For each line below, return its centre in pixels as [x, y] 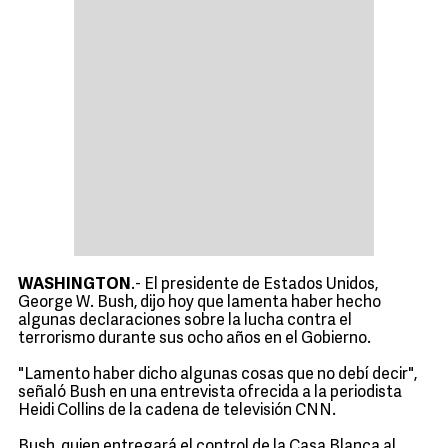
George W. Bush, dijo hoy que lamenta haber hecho [199, 303]
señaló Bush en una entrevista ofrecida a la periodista [210, 393]
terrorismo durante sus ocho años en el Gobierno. [194, 339]
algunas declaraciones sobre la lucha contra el [185, 321]
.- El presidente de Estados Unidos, [254, 285]
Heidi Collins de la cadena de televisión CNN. [177, 411]
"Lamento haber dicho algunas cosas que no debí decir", [217, 375]
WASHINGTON [74, 285]
